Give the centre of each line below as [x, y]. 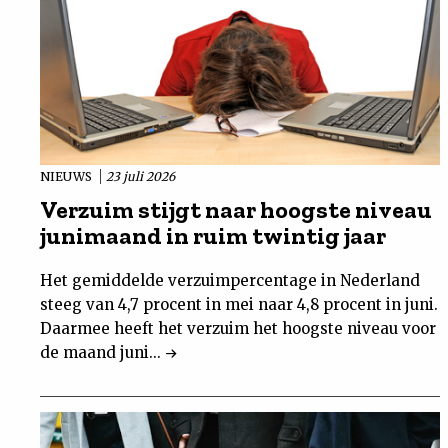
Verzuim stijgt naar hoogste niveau [236, 210]
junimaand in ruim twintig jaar [213, 236]
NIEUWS [67, 177]
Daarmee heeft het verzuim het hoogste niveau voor [238, 329]
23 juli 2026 [140, 177]
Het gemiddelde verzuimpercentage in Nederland [230, 281]
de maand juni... [102, 353]
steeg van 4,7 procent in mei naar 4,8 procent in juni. [239, 305]
